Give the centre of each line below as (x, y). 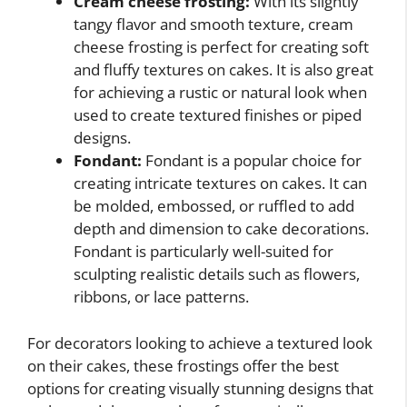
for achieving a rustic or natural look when (220, 93)
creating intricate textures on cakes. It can (220, 184)
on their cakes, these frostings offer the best (183, 365)
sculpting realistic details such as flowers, (217, 274)
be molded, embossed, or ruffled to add (214, 206)
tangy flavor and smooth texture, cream (213, 25)
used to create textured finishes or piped (218, 115)
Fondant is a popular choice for (252, 161)
